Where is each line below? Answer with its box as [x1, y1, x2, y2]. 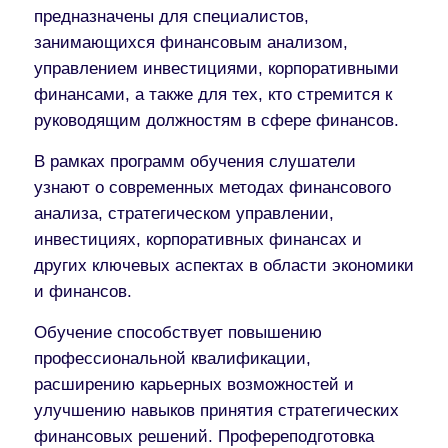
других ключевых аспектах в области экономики [34, 256, 414, 274]
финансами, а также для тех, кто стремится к [34, 85, 392, 103]
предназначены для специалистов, [34, 7, 309, 25]
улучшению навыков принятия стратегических [34, 401, 399, 419]
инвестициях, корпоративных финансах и [34, 230, 362, 248]
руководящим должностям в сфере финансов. [34, 111, 399, 129]
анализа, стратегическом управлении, [34, 204, 334, 222]
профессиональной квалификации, [34, 349, 311, 367]
